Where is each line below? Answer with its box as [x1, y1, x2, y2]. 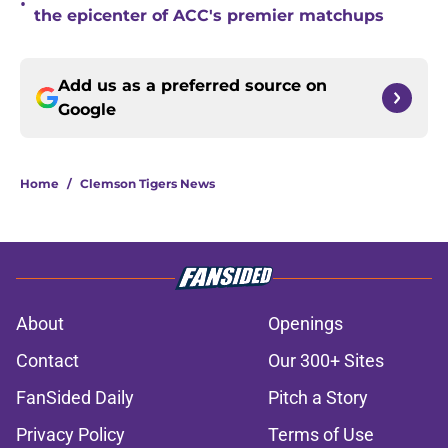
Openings [268, 313, 343, 335]
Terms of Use [268, 424, 374, 446]
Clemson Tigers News [80, 176, 215, 192]
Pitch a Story [268, 387, 368, 409]
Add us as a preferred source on [58, 76, 327, 96]
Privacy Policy [16, 424, 125, 446]
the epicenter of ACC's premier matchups [34, 6, 384, 26]
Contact [16, 350, 79, 372]
